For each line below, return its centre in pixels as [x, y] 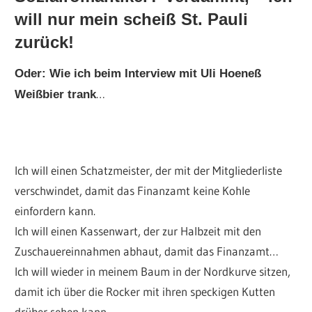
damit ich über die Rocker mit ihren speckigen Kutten [145, 291]
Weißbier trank [56, 94]
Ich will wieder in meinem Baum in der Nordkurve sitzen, [153, 271]
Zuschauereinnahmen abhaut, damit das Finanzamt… [147, 251]
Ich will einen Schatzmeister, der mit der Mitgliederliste [149, 170]
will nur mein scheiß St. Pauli [132, 19]
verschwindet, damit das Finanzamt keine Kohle [133, 190]
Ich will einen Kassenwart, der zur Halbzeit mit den [138, 231]
